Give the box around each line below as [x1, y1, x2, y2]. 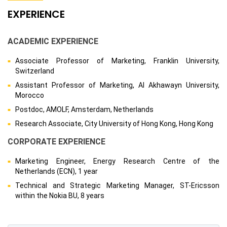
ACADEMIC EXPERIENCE [8, 36, 98, 47]
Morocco [15, 91, 44, 100]
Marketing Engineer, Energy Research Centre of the [15, 157, 219, 166]
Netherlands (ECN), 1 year [15, 167, 98, 176]
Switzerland [15, 67, 54, 75]
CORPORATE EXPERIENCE [8, 137, 105, 147]
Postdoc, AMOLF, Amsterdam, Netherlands [15, 105, 154, 114]
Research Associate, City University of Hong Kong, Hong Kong [15, 120, 213, 128]
